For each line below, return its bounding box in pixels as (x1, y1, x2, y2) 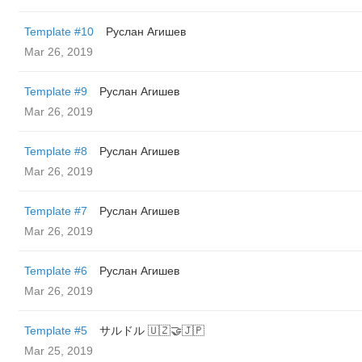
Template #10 (24, 25, 94, 38)
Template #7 (24, 204, 87, 217)
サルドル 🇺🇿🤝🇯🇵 (99, 324, 204, 337)
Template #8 (24, 145, 87, 158)
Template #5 (24, 324, 87, 337)
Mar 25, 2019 (24, 344, 93, 357)
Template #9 (24, 85, 87, 98)
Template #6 (24, 264, 87, 277)
